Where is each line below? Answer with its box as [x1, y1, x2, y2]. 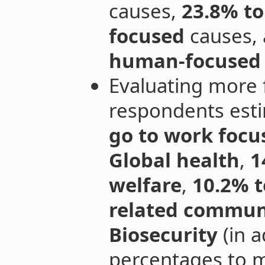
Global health [108, 146, 240, 173]
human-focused [108, 47, 261, 74]
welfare [108, 171, 182, 198]
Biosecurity [108, 221, 218, 248]
